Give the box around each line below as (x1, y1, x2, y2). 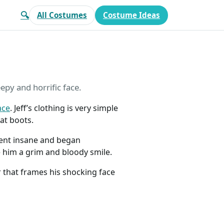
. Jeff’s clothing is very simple (10, 102, 118, 113)
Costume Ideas (103, 9, 160, 20)
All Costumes (37, 9, 87, 20)
